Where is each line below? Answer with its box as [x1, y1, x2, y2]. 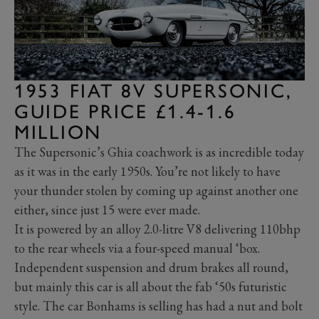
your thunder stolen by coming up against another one [14, 182, 298, 199]
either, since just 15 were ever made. [14, 202, 200, 219]
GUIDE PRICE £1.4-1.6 [14, 100, 236, 124]
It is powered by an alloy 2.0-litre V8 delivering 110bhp [14, 221, 300, 238]
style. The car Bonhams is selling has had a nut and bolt [14, 298, 303, 315]
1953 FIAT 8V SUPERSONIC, [14, 79, 293, 103]
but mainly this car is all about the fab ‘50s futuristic [14, 278, 287, 296]
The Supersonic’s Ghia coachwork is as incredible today [14, 144, 304, 161]
